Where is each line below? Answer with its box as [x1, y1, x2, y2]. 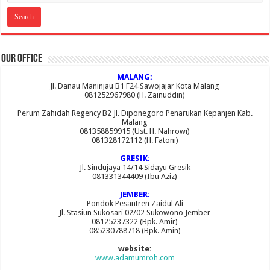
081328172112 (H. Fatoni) [91, 136, 178, 145]
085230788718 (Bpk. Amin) [89, 226, 181, 236]
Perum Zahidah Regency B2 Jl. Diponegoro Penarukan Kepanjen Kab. [17, 108, 253, 118]
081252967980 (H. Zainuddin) [84, 90, 186, 100]
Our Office [1, 53, 43, 66]
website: [118, 244, 152, 254]
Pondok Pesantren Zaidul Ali [86, 199, 183, 209]
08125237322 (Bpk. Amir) [92, 217, 178, 227]
